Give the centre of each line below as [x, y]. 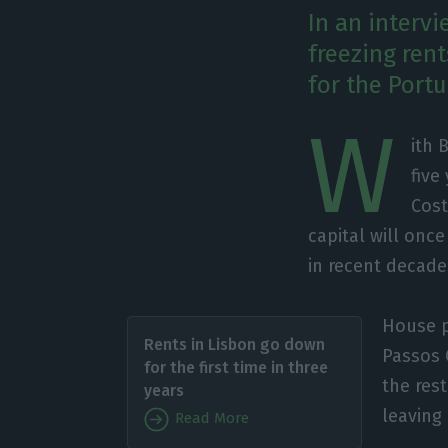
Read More [209, 418]
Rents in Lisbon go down [234, 344]
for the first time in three [235, 367]
